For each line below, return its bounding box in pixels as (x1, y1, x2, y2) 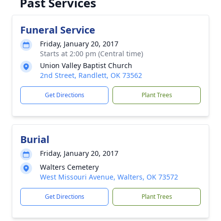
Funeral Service (20, 23, 95, 37)
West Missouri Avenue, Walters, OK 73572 (40, 172, 178, 182)
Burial (20, 133, 49, 146)
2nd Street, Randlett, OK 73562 (40, 71, 142, 80)
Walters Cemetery (40, 162, 99, 172)
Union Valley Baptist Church (40, 61, 132, 70)
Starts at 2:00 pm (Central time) (40, 49, 143, 58)
